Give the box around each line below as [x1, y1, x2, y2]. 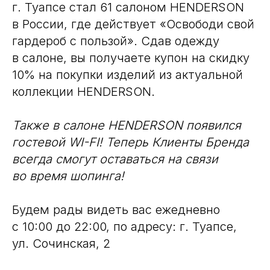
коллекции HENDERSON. [12, 84, 155, 99]
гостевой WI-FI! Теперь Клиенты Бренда [12, 134, 249, 149]
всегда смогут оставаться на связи [12, 151, 218, 166]
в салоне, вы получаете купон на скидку [12, 50, 250, 65]
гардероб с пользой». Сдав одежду [12, 33, 219, 48]
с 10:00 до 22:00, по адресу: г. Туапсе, [12, 219, 237, 234]
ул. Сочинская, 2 [12, 236, 110, 251]
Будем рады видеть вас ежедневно [12, 202, 220, 217]
